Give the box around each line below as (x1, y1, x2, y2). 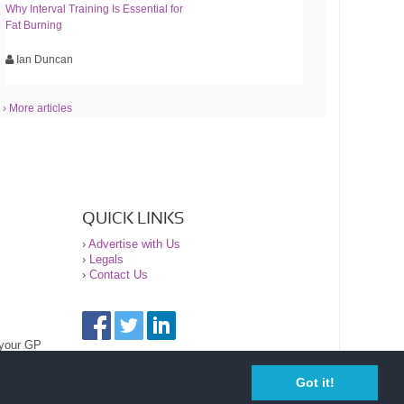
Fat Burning (5, 18, 63, 32)
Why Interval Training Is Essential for (5, 2, 184, 15)
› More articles (3, 101, 73, 115)
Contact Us (89, 267, 148, 281)
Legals (89, 252, 124, 266)
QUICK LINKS (82, 210, 184, 227)
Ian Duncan (14, 52, 74, 66)
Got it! (295, 375, 335, 390)
